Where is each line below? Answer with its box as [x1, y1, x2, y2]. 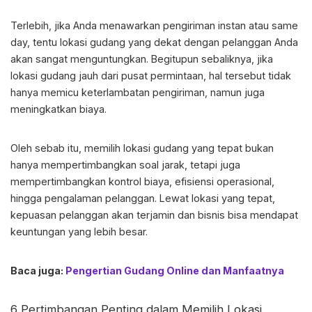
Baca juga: [10, 265, 65, 277]
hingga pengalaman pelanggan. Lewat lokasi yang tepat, [10, 192, 275, 205]
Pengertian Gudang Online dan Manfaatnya [65, 265, 284, 277]
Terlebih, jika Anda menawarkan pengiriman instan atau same [10, 19, 298, 32]
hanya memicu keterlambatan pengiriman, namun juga [10, 86, 265, 99]
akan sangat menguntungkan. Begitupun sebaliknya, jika [10, 53, 273, 65]
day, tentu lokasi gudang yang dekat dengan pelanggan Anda [10, 36, 298, 49]
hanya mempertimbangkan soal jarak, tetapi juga [10, 159, 240, 171]
